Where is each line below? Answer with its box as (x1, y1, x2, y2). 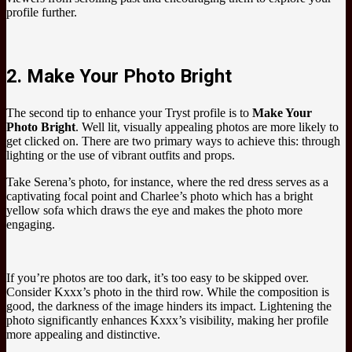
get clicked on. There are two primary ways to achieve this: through (6, 134, 340, 148)
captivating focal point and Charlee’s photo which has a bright (6, 189, 313, 203)
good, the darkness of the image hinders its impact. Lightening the (6, 299, 332, 313)
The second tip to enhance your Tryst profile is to (6, 106, 252, 120)
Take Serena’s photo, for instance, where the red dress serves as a (6, 175, 328, 189)
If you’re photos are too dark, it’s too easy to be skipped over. (6, 271, 309, 285)
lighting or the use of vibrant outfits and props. (6, 148, 235, 163)
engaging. (6, 218, 55, 232)
